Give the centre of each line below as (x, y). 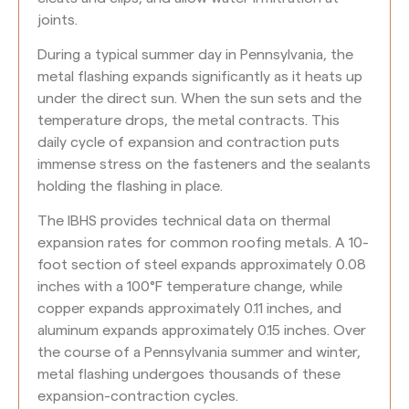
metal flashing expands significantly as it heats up (200, 76)
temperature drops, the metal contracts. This (189, 120)
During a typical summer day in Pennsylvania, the (195, 54)
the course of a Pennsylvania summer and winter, (199, 353)
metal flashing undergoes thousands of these (189, 375)
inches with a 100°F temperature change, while (190, 287)
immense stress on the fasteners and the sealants (204, 164)
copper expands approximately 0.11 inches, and (189, 309)
